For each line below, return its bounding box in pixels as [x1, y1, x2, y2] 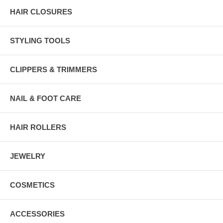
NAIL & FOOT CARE [10, 94, 81, 103]
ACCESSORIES [10, 209, 65, 218]
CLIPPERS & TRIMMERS [10, 65, 97, 74]
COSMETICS [10, 180, 55, 189]
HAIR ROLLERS [10, 122, 66, 131]
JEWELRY [10, 151, 45, 160]
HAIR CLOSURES [10, 7, 72, 16]
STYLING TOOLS [10, 36, 70, 45]
